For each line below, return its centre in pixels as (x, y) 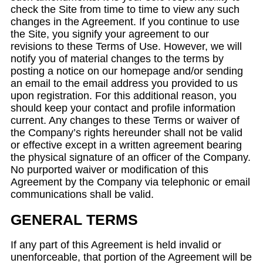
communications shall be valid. (82, 194)
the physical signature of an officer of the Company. (131, 157)
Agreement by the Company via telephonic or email (130, 182)
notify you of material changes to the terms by (117, 59)
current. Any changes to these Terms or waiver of (125, 120)
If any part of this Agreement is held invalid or (116, 245)
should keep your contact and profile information (123, 108)
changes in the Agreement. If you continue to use (125, 22)
